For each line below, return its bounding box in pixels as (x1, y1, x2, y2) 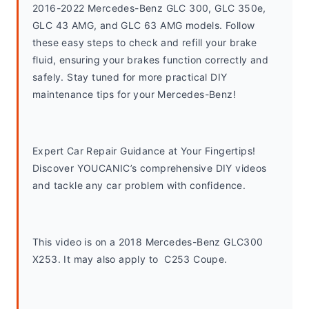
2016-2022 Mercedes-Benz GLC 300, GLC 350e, (32, 2, 266, 14)
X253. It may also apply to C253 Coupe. (32, 253, 230, 265)
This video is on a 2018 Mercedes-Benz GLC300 (32, 236, 263, 248)
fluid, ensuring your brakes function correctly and (32, 54, 268, 66)
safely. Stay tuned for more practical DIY (32, 71, 228, 83)
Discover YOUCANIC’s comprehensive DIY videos (32, 162, 267, 174)
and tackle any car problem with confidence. (32, 179, 246, 191)
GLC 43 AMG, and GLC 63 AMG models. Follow (32, 19, 255, 31)
